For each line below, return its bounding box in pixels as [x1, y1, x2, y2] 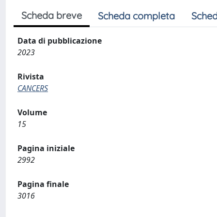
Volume [17, 107, 47, 118]
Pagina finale [17, 179, 69, 189]
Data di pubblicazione [17, 35, 102, 46]
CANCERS [17, 83, 48, 93]
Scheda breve [21, 9, 82, 21]
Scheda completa [98, 10, 175, 22]
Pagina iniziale [17, 143, 75, 154]
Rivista [17, 71, 44, 82]
